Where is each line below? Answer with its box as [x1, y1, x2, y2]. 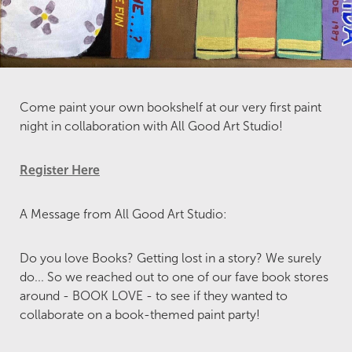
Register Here [20, 163, 100, 178]
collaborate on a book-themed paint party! [20, 308, 260, 322]
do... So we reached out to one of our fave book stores [20, 270, 328, 284]
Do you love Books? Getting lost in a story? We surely [20, 251, 321, 266]
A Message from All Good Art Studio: [20, 207, 227, 222]
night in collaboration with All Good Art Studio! [20, 119, 283, 134]
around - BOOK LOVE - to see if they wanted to [20, 289, 288, 303]
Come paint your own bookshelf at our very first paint [20, 101, 321, 115]
